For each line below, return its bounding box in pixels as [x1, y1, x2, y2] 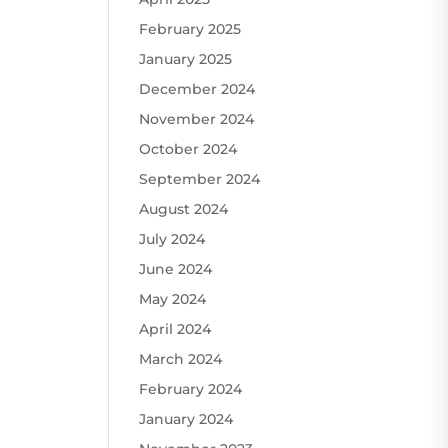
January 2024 [139, 409, 234, 428]
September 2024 [139, 169, 261, 188]
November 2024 [139, 109, 255, 128]
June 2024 [139, 259, 213, 278]
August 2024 [139, 199, 229, 218]
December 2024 [139, 79, 256, 98]
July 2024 [139, 229, 206, 248]
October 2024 [139, 139, 238, 158]
